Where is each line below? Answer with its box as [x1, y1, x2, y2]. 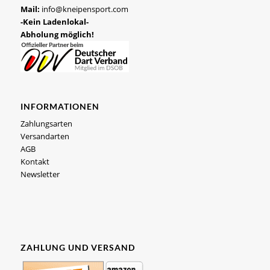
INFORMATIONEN [20, 101, 99, 111]
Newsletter [20, 168, 60, 180]
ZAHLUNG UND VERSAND [20, 242, 135, 253]
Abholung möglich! [20, 29, 94, 40]
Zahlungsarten [20, 118, 72, 129]
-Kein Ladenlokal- [20, 16, 89, 28]
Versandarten [20, 130, 69, 142]
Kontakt [20, 155, 49, 167]
